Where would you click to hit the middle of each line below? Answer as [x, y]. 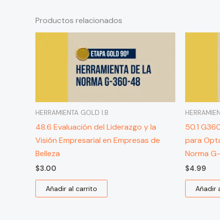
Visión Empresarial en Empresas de [98, 140]
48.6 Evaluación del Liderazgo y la [96, 127]
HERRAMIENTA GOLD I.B [72, 113]
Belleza [48, 154]
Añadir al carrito [71, 189]
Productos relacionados [79, 20]
